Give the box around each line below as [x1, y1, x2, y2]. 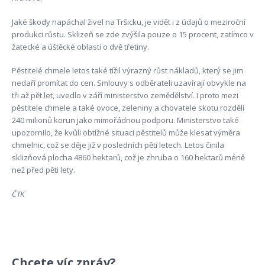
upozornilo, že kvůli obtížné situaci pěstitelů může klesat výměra [11, 127, 240, 138]
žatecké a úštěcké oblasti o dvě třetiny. [11, 41, 149, 52]
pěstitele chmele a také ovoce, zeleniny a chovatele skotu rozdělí [11, 102, 244, 114]
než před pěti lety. [11, 164, 75, 176]
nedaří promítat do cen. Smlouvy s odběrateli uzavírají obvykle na [11, 77, 246, 89]
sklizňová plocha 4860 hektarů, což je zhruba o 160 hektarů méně [11, 152, 245, 163]
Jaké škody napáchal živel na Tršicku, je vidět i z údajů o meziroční [11, 16, 245, 27]
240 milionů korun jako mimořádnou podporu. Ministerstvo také [11, 115, 239, 126]
